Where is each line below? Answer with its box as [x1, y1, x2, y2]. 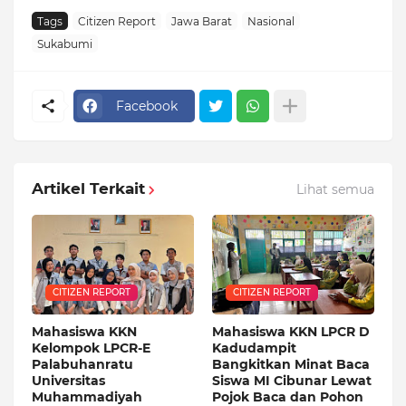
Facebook [116, 97, 178, 114]
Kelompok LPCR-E [32, 340, 150, 357]
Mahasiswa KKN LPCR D [212, 324, 370, 341]
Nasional [247, 14, 295, 28]
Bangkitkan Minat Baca [212, 356, 370, 373]
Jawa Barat [171, 14, 232, 28]
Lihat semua [296, 180, 374, 198]
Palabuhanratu [32, 356, 133, 373]
